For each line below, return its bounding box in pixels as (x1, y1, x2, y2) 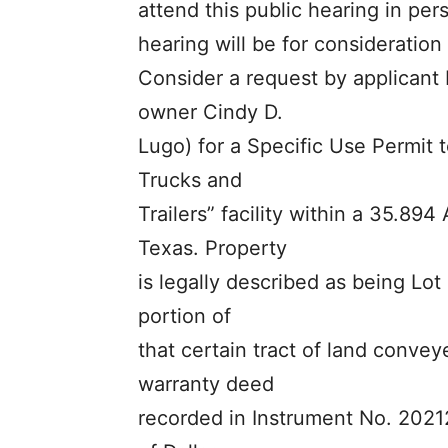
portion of (138, 304, 231, 329)
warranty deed (138, 372, 274, 397)
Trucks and (138, 168, 242, 193)
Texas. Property (138, 236, 287, 261)
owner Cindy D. (138, 100, 283, 125)
